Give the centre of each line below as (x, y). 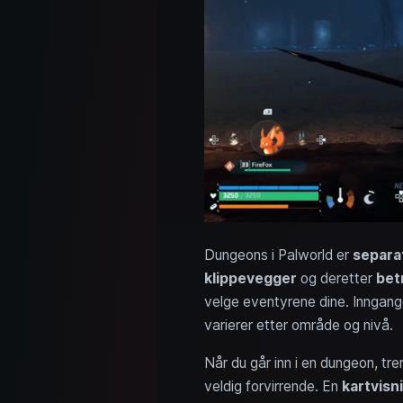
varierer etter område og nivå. (298, 325)
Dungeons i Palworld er (278, 255)
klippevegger (250, 278)
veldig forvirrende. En (273, 386)
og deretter (336, 278)
